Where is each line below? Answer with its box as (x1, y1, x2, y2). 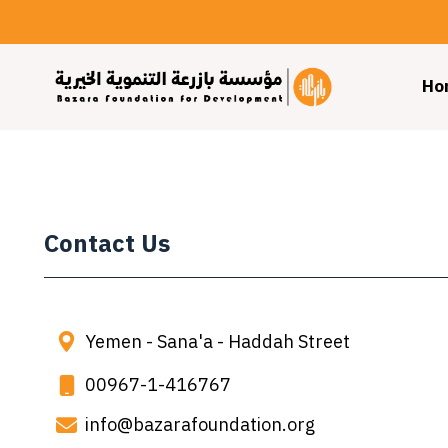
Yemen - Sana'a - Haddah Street (84, 328, 350, 355)
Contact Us (43, 226, 170, 262)
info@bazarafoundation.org (84, 411, 315, 438)
